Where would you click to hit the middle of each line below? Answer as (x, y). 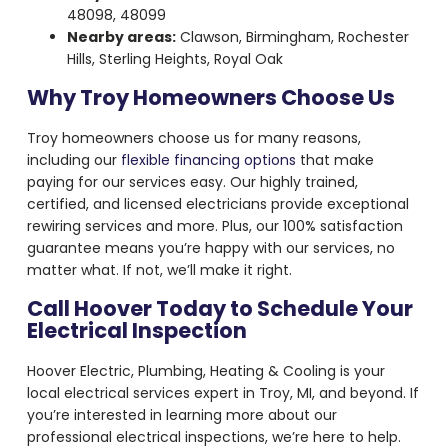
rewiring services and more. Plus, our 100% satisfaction (214, 225)
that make (334, 159)
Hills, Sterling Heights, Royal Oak (174, 59)
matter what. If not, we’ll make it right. (159, 269)
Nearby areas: (121, 37)
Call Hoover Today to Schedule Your (219, 309)
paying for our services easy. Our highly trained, (192, 181)
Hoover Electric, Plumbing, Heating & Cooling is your (205, 370)
